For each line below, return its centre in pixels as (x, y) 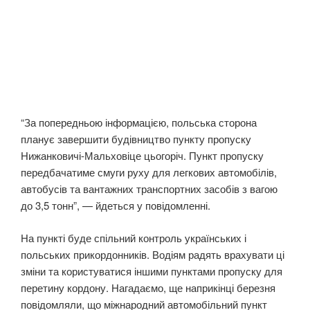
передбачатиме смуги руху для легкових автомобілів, (149, 172)
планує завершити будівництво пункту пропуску (136, 139)
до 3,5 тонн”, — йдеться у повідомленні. (116, 206)
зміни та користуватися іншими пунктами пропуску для (152, 271)
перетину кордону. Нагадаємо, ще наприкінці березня (148, 287)
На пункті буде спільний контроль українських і (134, 237)
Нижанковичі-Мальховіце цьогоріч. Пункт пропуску (142, 156)
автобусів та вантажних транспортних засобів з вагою (149, 189)
